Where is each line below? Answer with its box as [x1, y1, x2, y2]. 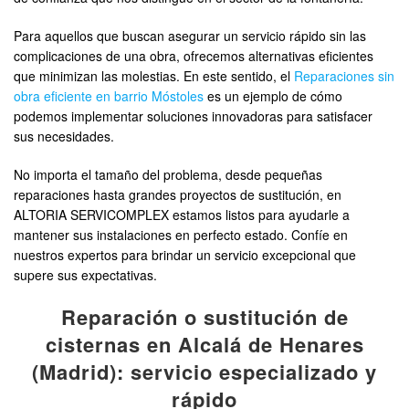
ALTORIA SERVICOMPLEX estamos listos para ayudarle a [14, 205, 350, 224]
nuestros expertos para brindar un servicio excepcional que [14, 246, 356, 264]
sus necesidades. [14, 127, 114, 145]
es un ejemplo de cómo [204, 87, 342, 105]
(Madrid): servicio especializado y [32, 357, 377, 386]
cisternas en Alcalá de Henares [45, 330, 364, 359]
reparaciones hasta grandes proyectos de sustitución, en [14, 185, 341, 204]
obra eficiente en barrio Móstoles [14, 87, 204, 105]
